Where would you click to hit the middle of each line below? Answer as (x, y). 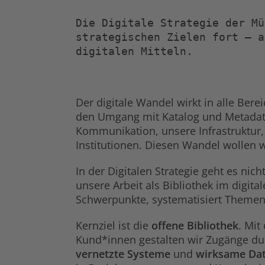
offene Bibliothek (195, 225)
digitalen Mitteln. (134, 51)
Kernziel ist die (114, 225)
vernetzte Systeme (123, 253)
